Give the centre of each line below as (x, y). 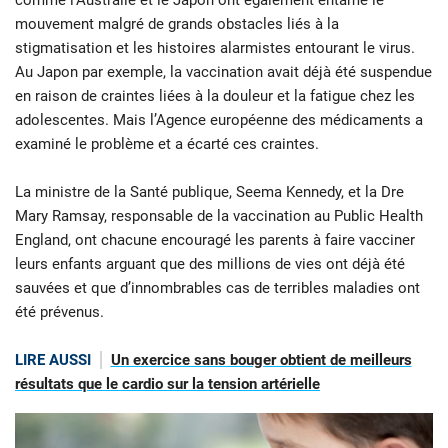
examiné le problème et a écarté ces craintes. (167, 144)
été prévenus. (59, 312)
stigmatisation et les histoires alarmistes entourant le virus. (215, 48)
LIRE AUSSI (53, 360)
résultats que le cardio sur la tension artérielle (167, 384)
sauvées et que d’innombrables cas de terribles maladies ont (217, 288)
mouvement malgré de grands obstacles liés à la (177, 24)
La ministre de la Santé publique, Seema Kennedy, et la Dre (209, 192)
